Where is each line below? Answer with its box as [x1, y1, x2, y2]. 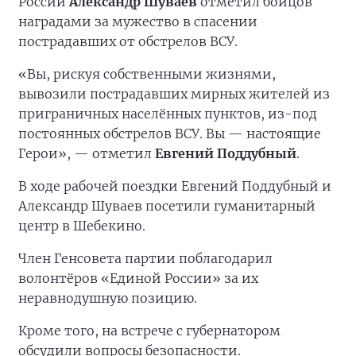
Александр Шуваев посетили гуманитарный [18, 198, 315, 214]
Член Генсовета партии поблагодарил [18, 250, 273, 266]
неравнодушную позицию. [18, 290, 197, 306]
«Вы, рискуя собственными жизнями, [18, 66, 276, 82]
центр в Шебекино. [18, 218, 145, 234]
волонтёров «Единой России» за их [18, 270, 258, 286]
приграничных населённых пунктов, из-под [18, 106, 317, 122]
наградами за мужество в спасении [18, 14, 257, 29]
